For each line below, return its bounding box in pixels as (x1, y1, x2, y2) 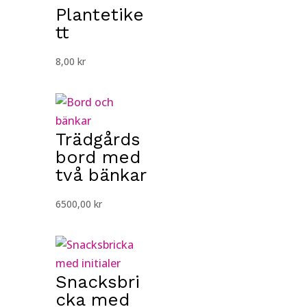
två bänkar (55, 164, 147, 185)
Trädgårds (55, 128, 140, 149)
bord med (55, 146, 140, 167)
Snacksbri (55, 271, 140, 292)
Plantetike (55, 3, 144, 25)
